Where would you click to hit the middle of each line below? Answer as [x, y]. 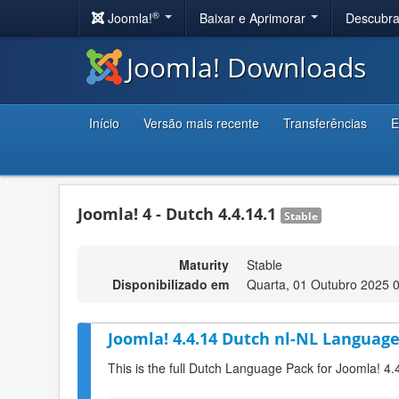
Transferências [325, 123]
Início [104, 123]
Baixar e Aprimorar [254, 18]
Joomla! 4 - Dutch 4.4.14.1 [179, 214]
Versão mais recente [201, 123]
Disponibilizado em [171, 284]
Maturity [204, 265]
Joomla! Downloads [246, 67]
